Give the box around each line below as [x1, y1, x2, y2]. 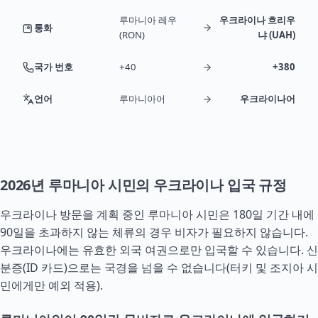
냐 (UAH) [258, 28, 295, 41]
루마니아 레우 [119, 13, 177, 26]
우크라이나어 [240, 92, 295, 105]
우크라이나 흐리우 [219, 13, 295, 26]
